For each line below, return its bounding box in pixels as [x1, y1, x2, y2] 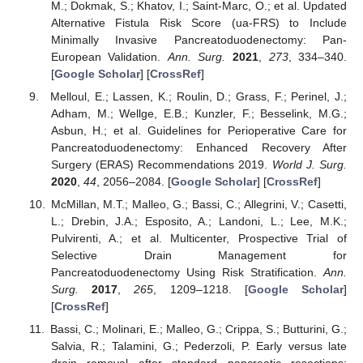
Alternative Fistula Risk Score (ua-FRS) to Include [50, 15, 347, 29]
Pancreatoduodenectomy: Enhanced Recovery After [50, 140, 347, 154]
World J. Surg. [271, 157, 348, 171]
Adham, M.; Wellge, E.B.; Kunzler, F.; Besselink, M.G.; [50, 106, 347, 120]
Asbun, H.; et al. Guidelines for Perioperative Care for [50, 123, 347, 137]
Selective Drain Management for [50, 249, 347, 263]
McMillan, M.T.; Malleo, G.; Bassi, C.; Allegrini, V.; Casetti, [50, 198, 347, 211]
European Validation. [50, 49, 168, 63]
